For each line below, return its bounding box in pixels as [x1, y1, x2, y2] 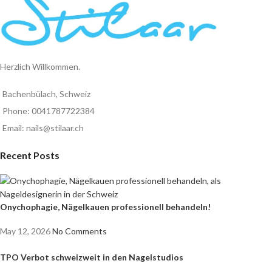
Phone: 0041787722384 [2, 105, 95, 116]
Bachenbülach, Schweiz [2, 88, 90, 99]
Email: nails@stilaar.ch [2, 122, 84, 133]
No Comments [52, 225, 107, 236]
